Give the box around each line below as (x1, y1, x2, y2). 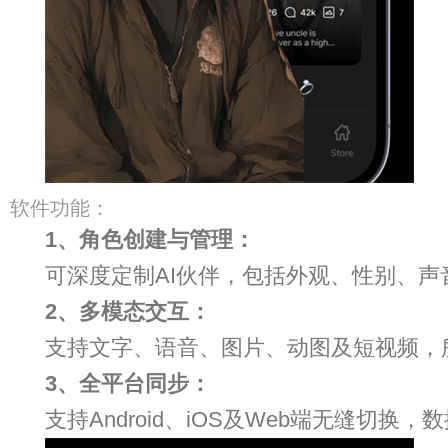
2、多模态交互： (45, 299, 212, 325)
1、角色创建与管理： (45, 227, 256, 253)
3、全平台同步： (45, 371, 212, 397)
